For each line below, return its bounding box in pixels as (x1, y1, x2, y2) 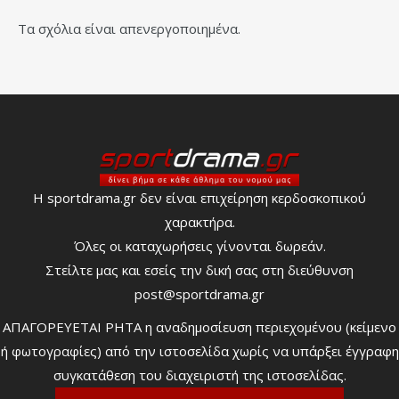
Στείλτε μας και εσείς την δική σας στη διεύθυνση (45, 260, 354, 279)
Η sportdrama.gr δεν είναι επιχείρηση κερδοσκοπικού (33, 188, 366, 207)
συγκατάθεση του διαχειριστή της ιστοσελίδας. (53, 365, 346, 384)
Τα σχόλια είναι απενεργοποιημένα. (18, 19, 240, 37)
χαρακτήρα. (164, 212, 235, 231)
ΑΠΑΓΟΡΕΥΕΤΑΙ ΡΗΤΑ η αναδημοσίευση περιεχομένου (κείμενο (3, 317, 396, 336)
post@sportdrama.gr (134, 284, 265, 303)
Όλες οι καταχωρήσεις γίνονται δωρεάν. (73, 236, 326, 255)
